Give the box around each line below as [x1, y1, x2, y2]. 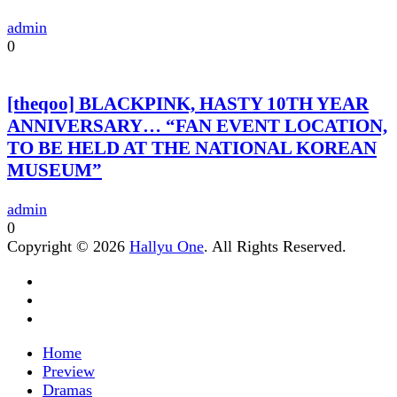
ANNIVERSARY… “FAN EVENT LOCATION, [7, 115, 387, 137]
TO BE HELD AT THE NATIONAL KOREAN [7, 137, 377, 160]
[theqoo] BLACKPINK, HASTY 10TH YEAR [7, 93, 369, 115]
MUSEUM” [7, 160, 102, 182]
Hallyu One [129, 237, 204, 256]
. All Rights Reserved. [204, 237, 346, 256]
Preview [43, 362, 95, 381]
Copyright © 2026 [7, 237, 129, 256]
